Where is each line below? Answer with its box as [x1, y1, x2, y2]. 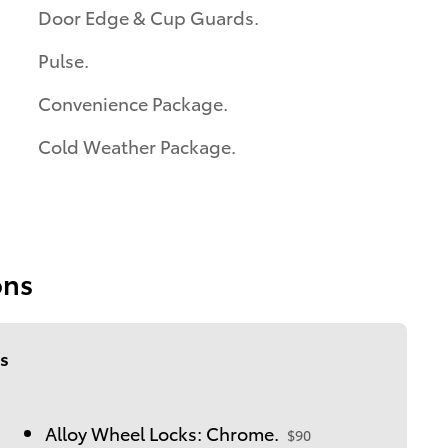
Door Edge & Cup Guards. [38, 3, 259, 29]
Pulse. [38, 46, 89, 72]
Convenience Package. [38, 89, 228, 115]
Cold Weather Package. [38, 132, 236, 158]
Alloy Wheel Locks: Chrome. [45, 419, 279, 445]
